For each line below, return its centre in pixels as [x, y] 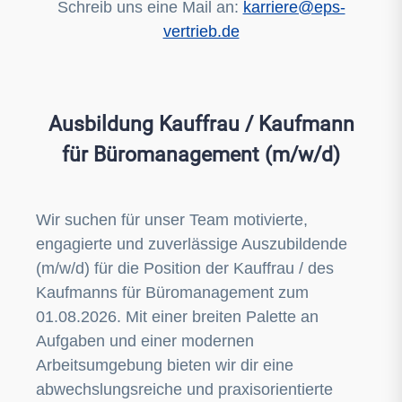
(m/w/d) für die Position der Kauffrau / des [185, 268]
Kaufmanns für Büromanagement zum [172, 293]
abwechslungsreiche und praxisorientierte [184, 389]
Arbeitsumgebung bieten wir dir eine [165, 365]
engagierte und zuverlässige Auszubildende [192, 244]
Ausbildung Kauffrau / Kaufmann [201, 124]
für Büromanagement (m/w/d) [201, 154]
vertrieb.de [201, 31]
